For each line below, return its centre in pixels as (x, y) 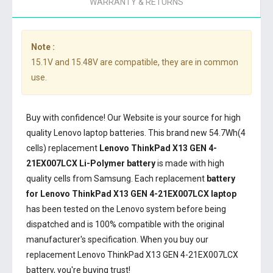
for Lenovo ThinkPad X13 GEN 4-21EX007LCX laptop (131, 194)
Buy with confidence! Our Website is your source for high (133, 118)
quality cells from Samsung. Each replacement (116, 179)
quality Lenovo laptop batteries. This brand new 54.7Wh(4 (136, 133)
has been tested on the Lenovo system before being (126, 209)
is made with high (190, 163)
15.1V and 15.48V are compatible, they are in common (135, 62)
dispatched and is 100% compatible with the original (125, 224)
